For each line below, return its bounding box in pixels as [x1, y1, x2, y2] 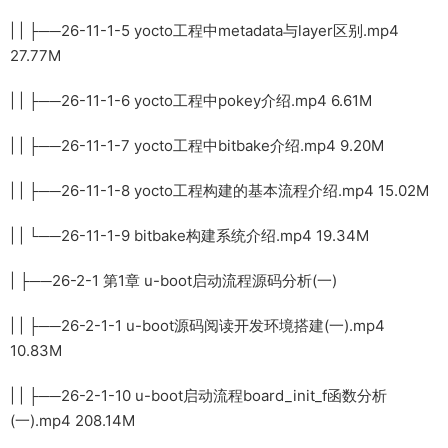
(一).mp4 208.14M [10, 410, 135, 430]
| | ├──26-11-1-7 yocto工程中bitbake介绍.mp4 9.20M [10, 135, 384, 155]
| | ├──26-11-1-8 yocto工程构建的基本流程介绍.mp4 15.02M [10, 180, 429, 200]
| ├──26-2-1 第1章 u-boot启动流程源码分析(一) [10, 270, 337, 290]
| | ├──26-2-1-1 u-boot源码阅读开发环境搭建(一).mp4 [10, 315, 385, 335]
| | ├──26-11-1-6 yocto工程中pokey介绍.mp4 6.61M [10, 90, 372, 110]
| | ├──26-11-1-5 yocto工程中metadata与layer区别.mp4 [10, 20, 399, 40]
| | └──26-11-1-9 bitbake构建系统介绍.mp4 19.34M [10, 225, 369, 245]
